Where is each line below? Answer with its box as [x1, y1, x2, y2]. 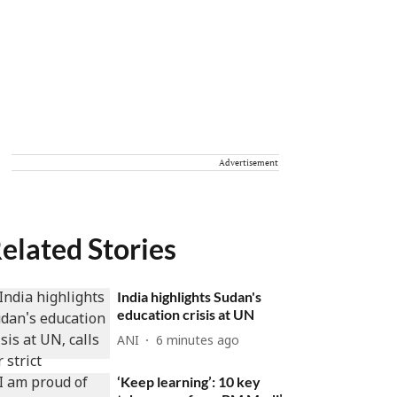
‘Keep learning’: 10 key [117, 373, 261, 391]
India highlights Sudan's [117, 288, 262, 305]
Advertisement [219, 157, 278, 168]
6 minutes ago [156, 333, 240, 349]
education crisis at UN [117, 306, 255, 323]
